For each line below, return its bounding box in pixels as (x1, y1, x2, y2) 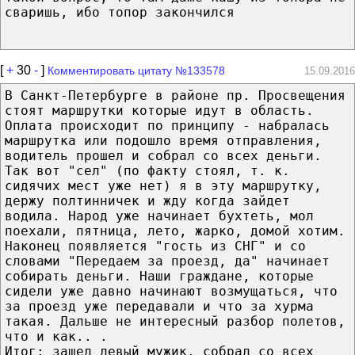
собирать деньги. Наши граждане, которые (5, 268, 314, 284)
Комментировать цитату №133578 (48, 63, 225, 77)
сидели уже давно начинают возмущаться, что (5, 283, 338, 299)
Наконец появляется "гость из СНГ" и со (5, 238, 306, 254)
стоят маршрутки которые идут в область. (5, 102, 314, 118)
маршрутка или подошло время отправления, (5, 132, 322, 148)
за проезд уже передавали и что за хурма (5, 298, 314, 314)
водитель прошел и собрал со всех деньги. (5, 147, 322, 163)
